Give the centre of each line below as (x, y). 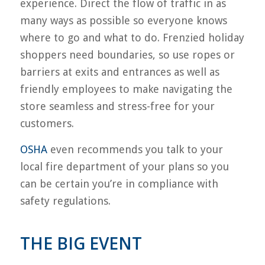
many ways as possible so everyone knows (123, 20)
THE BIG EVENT (83, 243)
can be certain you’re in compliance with (119, 183)
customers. (47, 123)
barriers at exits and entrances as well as (119, 72)
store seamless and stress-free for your (117, 106)
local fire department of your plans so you (124, 166)
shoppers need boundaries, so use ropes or (127, 54)
